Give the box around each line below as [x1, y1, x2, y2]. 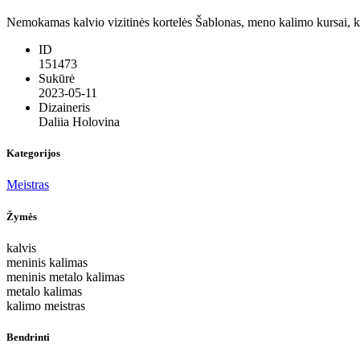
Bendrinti [6, 330, 50, 343]
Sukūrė [39, 72, 75, 86]
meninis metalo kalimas [6, 269, 125, 284]
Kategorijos [6, 147, 60, 160]
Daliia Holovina [39, 115, 120, 129]
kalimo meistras [6, 298, 85, 313]
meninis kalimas [6, 255, 88, 269]
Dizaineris [39, 100, 90, 115]
